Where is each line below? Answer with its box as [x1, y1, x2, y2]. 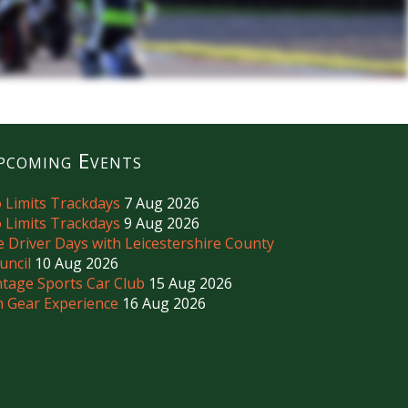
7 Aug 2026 [124, 192, 200, 213]
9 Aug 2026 [124, 212, 200, 233]
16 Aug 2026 [122, 292, 207, 313]
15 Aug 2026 [148, 272, 233, 293]
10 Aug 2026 [35, 252, 119, 273]
